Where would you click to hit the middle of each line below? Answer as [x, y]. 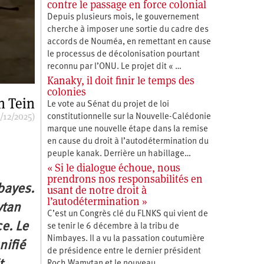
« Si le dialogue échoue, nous [113, 167]
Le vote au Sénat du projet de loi [108, 104]
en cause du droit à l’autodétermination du [128, 141]
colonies [66, 91]
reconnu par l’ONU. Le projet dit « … [114, 67]
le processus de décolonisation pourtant [123, 54]
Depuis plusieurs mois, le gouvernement [123, 17]
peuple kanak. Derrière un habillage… [119, 154]
